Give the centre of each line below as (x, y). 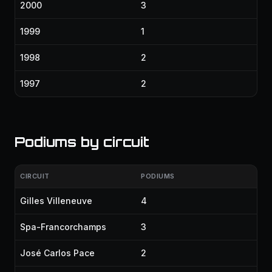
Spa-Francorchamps (63, 227)
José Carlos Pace (57, 253)
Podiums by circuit (82, 142)
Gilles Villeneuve (56, 201)
